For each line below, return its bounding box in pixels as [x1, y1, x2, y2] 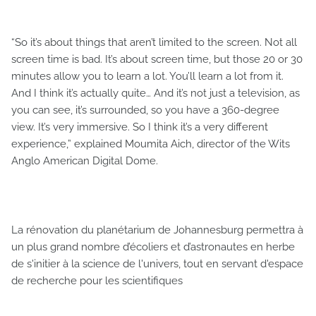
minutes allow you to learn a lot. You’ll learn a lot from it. [11, 69, 284, 83]
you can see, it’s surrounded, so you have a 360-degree [11, 103, 279, 116]
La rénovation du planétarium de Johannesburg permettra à [11, 223, 303, 236]
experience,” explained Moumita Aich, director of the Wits [11, 137, 290, 150]
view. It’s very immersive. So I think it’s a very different [11, 120, 268, 133]
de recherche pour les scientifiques [11, 274, 183, 287]
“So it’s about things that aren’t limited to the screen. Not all [11, 35, 297, 49]
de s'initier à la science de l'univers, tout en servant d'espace [11, 257, 303, 270]
